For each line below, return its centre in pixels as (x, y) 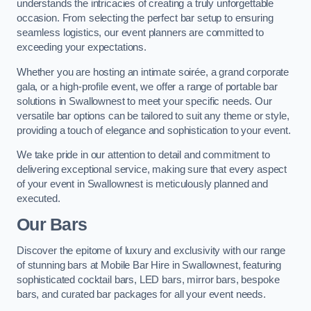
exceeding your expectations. (82, 48)
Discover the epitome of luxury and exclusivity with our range (151, 250)
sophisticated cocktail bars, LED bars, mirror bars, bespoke (148, 279)
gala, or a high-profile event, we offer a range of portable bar (147, 86)
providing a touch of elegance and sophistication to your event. (154, 130)
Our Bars (52, 225)
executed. (39, 199)
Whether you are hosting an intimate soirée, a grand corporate (153, 72)
